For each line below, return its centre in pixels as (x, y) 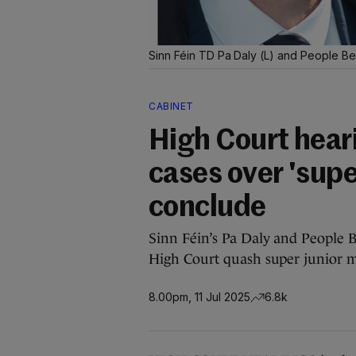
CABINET (171, 106)
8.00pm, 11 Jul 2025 (199, 296)
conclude (207, 208)
